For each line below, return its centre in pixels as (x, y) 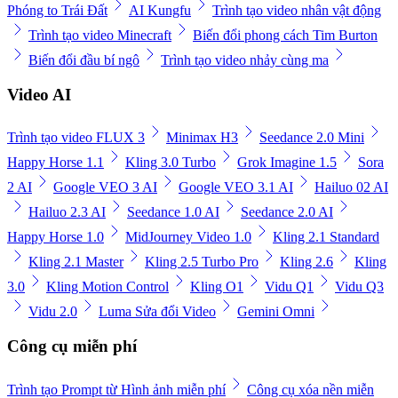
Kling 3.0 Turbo (171, 163)
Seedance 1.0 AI (173, 212)
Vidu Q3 (359, 287)
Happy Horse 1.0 (56, 237)
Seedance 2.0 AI (287, 212)
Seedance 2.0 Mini (312, 138)
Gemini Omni (276, 312)
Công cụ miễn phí (72, 346)
